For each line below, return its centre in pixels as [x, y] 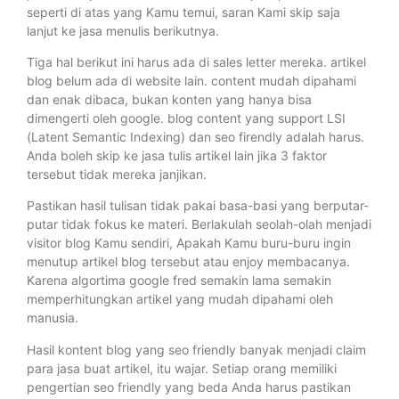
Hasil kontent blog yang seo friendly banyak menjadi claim [196, 349]
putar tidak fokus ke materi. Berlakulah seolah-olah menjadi [199, 224]
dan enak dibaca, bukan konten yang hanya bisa [169, 99]
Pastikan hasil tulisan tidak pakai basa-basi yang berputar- [198, 206]
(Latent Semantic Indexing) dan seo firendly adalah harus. [195, 136]
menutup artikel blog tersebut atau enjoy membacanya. [188, 262]
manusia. [53, 318]
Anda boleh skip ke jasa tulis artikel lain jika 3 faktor [177, 155]
